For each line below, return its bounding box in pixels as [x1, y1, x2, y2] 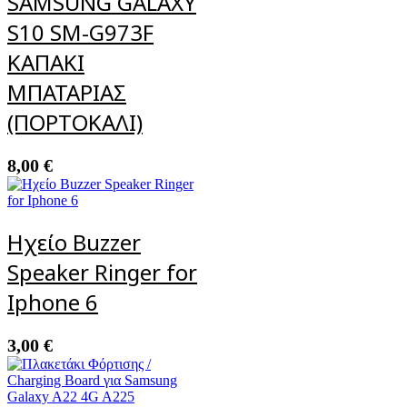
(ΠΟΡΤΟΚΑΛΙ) [7, 107, 143, 138]
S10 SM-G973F [7, 17, 154, 48]
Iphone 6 [7, 287, 98, 318]
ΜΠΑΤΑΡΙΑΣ [7, 77, 126, 108]
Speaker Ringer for [7, 257, 197, 288]
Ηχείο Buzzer [7, 227, 141, 258]
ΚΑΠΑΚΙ [7, 47, 84, 78]
